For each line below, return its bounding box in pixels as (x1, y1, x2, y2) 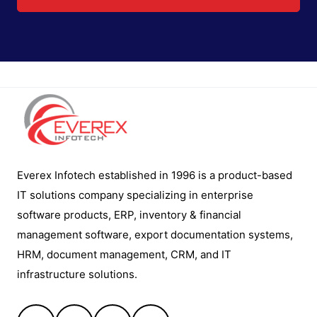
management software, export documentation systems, (17, 228, 293, 241)
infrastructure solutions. (17, 267, 137, 281)
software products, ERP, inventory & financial (17, 208, 241, 221)
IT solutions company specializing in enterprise (17, 188, 253, 202)
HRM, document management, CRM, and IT (17, 248, 231, 261)
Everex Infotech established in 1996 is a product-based (17, 168, 292, 182)
